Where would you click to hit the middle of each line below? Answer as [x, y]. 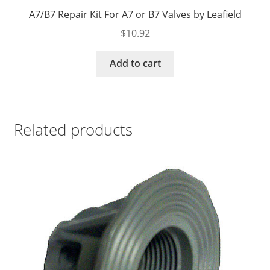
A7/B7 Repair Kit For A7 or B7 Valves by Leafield [135, 14]
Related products [73, 129]
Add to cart [135, 64]
